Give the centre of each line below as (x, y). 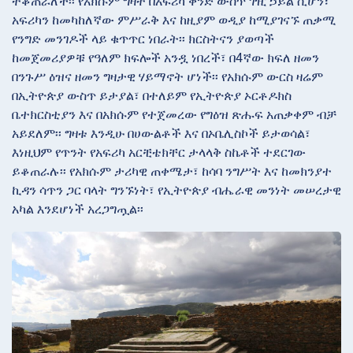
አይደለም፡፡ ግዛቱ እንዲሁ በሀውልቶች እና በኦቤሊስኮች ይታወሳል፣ (161, 133)
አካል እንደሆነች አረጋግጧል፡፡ (78, 209)
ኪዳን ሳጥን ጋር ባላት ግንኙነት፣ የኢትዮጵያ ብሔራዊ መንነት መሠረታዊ (176, 190)
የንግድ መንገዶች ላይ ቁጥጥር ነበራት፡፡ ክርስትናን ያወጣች (143, 39)
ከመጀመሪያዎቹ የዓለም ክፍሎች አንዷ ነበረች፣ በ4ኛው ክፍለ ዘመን (165, 58)
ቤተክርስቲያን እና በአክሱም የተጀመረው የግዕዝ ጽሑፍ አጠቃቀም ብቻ (174, 114)
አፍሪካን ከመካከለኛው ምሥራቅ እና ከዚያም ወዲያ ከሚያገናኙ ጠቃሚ (174, 20)
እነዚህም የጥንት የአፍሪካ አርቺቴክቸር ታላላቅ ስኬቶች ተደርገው (159, 152)
